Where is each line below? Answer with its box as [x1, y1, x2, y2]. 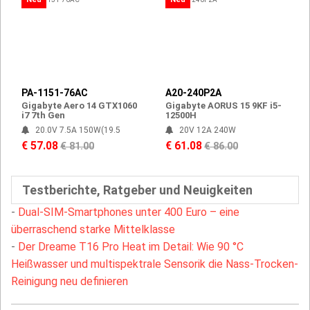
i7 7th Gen [21, 110, 65, 121]
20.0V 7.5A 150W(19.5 [35, 125, 120, 136]
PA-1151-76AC [21, 87, 88, 99]
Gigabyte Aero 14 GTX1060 [21, 100, 137, 111]
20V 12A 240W [179, 125, 236, 136]
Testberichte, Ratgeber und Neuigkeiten [22, 183, 253, 198]
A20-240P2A [165, 87, 221, 99]
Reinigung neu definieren [11, 275, 128, 289]
